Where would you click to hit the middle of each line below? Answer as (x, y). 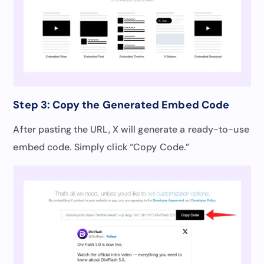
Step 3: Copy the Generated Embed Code (121, 105)
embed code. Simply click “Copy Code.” (101, 147)
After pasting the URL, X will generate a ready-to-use (131, 129)
